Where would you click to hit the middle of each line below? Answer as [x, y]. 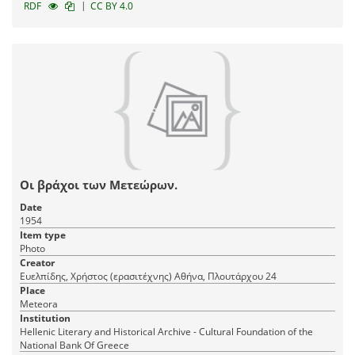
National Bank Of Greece [74, 345]
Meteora [39, 304]
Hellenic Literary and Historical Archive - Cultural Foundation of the [166, 332]
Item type [43, 235]
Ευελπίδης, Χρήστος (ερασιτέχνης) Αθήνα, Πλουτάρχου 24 [225, 277]
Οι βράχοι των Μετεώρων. [99, 185]
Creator [37, 263]
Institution [45, 319]
